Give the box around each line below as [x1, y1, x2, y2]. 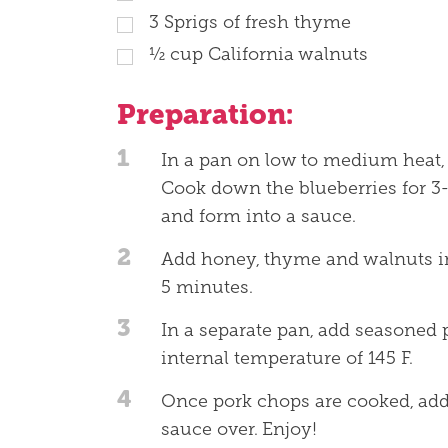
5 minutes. [161, 277, 253, 298]
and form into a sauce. [161, 206, 356, 227]
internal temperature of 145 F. [161, 348, 413, 369]
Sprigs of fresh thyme [164, 12, 351, 33]
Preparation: [117, 98, 293, 131]
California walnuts [208, 44, 368, 65]
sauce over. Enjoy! [161, 419, 317, 440]
